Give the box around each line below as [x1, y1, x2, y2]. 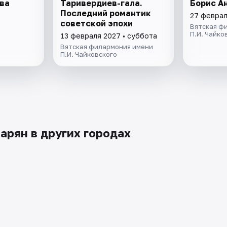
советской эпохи [60, 18, 133, 29]
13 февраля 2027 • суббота [60, 31, 158, 41]
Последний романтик [60, 8, 152, 19]
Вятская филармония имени [60, 43, 154, 51]
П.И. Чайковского [60, 50, 118, 59]
